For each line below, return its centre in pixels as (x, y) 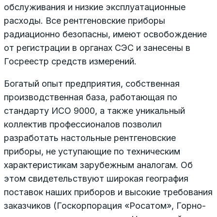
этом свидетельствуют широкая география (96, 178)
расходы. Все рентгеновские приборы (85, 20)
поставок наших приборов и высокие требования (108, 192)
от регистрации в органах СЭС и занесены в (97, 47)
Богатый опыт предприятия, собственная (92, 83)
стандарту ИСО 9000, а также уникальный (94, 110)
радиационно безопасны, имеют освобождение (105, 34)
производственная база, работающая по (91, 97)
